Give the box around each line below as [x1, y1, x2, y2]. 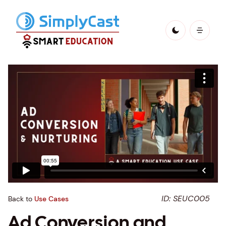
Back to [8, 194, 32, 203]
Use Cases [34, 194, 69, 203]
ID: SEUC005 [161, 193, 210, 204]
